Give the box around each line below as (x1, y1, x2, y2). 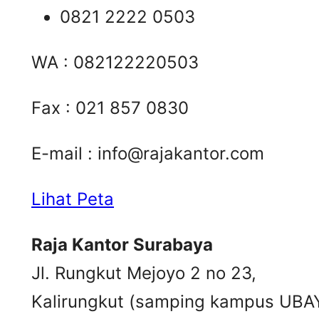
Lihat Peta (31, 189, 114, 210)
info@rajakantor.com (98, 143, 264, 164)
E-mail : (31, 143, 98, 164)
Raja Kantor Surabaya (31, 234, 213, 256)
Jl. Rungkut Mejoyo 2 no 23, (31, 263, 256, 284)
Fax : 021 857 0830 (31, 98, 189, 119)
